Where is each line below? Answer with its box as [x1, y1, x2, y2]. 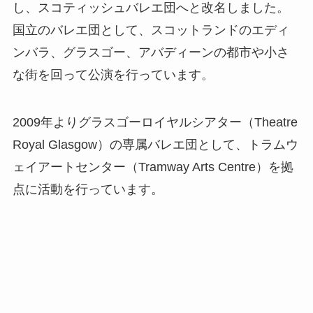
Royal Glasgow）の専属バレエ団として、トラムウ [12, 137, 298, 152]
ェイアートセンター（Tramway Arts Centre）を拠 [12, 159, 293, 174]
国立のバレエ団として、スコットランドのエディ [12, 22, 289, 37]
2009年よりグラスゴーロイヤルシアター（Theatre [12, 115, 298, 129]
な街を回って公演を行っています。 [12, 67, 214, 82]
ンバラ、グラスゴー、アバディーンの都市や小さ [12, 45, 289, 59]
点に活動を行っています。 [12, 182, 163, 196]
